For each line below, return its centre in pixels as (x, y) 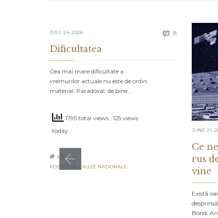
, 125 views (124, 118)
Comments (193, 32)
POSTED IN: (64, 167)
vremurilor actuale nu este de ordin (98, 81)
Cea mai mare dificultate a (87, 72)
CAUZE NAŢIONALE (103, 167)
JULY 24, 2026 (66, 33)
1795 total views (87, 118)
